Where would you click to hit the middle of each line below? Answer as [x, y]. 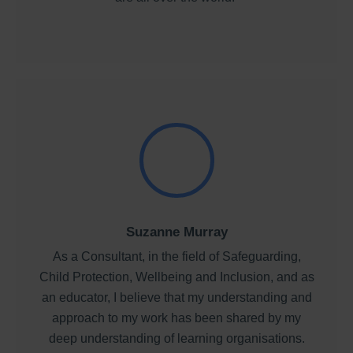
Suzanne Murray [176, 232]
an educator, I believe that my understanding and [176, 297]
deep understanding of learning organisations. [176, 338]
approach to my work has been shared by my [176, 318]
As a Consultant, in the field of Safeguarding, [176, 256]
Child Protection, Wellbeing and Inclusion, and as [176, 277]
